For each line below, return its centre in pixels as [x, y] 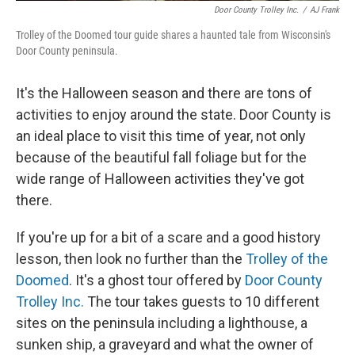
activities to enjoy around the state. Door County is [174, 115]
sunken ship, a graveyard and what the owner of [165, 344]
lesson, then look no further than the [131, 259]
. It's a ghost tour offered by [157, 280]
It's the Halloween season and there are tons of [164, 93]
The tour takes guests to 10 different [202, 302]
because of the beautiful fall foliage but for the [161, 157]
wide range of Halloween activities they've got [160, 179]
